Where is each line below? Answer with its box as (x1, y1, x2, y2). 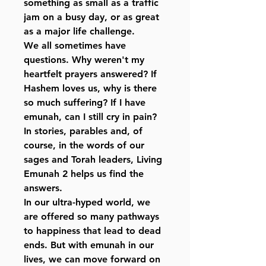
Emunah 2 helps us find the (24, 168, 144, 180)
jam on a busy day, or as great (24, 11, 159, 23)
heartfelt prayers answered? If (24, 68, 157, 80)
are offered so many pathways (24, 211, 159, 223)
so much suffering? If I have (24, 97, 145, 109)
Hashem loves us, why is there (24, 83, 157, 94)
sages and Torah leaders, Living (24, 154, 162, 166)
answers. (24, 182, 62, 194)
